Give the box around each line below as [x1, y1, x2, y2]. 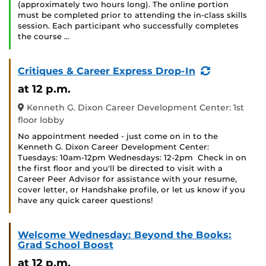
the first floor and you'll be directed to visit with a [18, 164, 223, 173]
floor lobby [18, 115, 64, 126]
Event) [210, 75, 242, 87]
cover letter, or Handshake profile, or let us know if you [18, 185, 245, 195]
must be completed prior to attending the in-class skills [18, 11, 247, 20]
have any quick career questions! [18, 196, 153, 205]
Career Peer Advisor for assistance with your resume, [18, 175, 237, 184]
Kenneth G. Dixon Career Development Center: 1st [24, 102, 244, 113]
